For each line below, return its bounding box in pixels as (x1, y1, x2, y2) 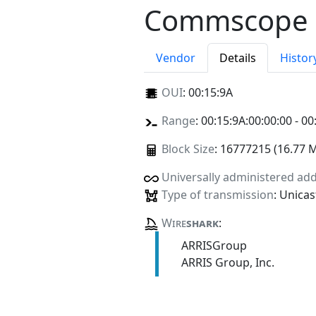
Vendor (156, 50, 195, 66)
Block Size (161, 141, 214, 157)
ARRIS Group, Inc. (181, 254, 274, 270)
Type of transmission (161, 186, 274, 202)
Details (219, 50, 256, 66)
